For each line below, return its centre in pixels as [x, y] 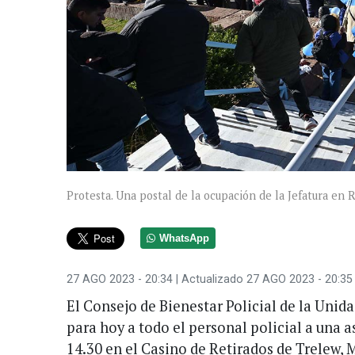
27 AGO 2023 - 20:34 [120, 279]
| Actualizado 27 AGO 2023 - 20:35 [263, 279]
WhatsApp [185, 238]
